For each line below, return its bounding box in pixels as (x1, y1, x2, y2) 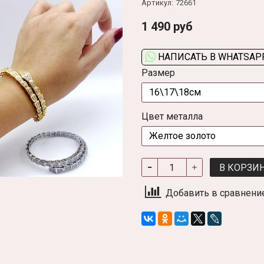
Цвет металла (141, 111, 203, 123)
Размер (141, 67, 175, 79)
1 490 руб (141, 19, 193, 34)
